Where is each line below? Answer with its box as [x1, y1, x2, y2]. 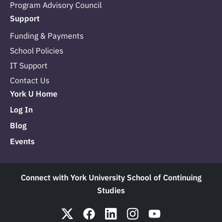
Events [10, 136, 35, 147]
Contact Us [10, 75, 50, 86]
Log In [10, 105, 33, 115]
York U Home [10, 89, 57, 99]
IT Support [10, 60, 48, 71]
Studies [97, 185, 125, 196]
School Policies [10, 46, 63, 56]
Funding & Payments [10, 31, 84, 41]
